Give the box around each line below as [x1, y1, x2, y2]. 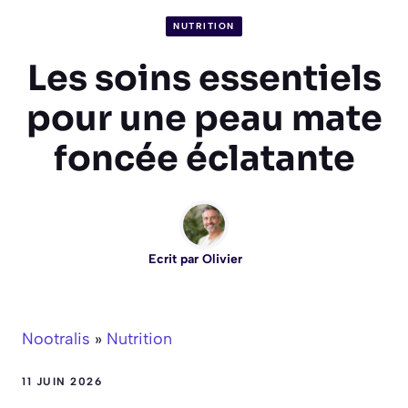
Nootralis [22, 329, 90, 350]
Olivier [201, 251, 242, 268]
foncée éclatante [53, 137, 355, 181]
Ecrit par [148, 251, 202, 268]
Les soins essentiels [26, 56, 382, 101]
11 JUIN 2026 [22, 375, 102, 389]
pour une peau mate [25, 97, 382, 141]
